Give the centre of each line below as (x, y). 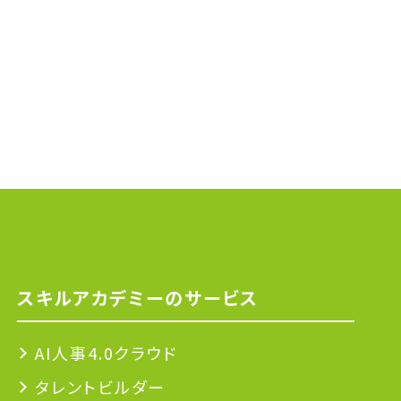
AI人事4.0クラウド (107, 353)
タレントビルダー (101, 387)
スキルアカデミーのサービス (138, 298)
